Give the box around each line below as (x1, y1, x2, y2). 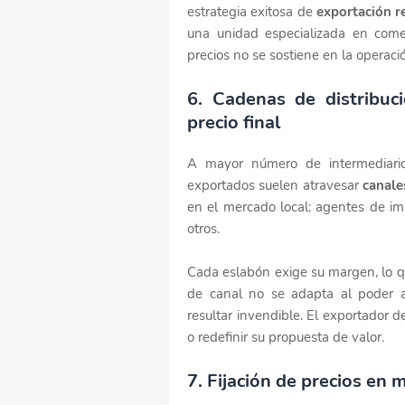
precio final (187, 109, 280, 135)
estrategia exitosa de (187, 2, 317, 21)
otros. (187, 219, 220, 238)
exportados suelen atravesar (187, 175, 363, 194)
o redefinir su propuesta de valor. (187, 327, 384, 346)
